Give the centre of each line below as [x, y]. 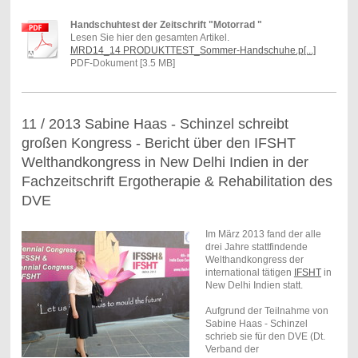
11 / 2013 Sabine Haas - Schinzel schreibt [155, 123]
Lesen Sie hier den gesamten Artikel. [149, 37]
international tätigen [249, 272]
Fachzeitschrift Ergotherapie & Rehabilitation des [177, 181]
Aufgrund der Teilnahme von [267, 310]
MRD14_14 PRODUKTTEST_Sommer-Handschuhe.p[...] [193, 50]
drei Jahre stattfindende [256, 247]
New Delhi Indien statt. [254, 285]
